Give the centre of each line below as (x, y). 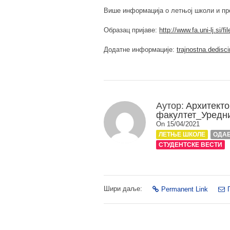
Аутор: (170, 106)
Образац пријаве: (131, 30)
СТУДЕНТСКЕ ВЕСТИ (190, 145)
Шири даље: (123, 189)
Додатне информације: (140, 50)
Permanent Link (185, 189)
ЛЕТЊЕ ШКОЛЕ (182, 135)
